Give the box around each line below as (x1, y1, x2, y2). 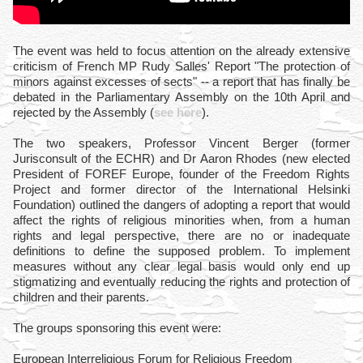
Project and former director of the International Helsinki (13, 182, 350, 196)
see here (154, 105, 202, 119)
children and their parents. (13, 290, 149, 304)
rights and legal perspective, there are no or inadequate (13, 228, 350, 242)
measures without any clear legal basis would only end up (13, 259, 350, 273)
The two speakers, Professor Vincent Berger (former (13, 136, 350, 150)
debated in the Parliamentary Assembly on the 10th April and (13, 90, 350, 104)
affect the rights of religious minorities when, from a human (13, 213, 350, 227)
